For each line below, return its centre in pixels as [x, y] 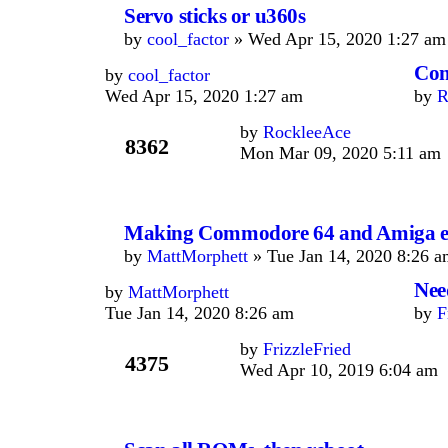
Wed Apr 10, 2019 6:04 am [339, 370]
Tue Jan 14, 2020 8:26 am [199, 313]
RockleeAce [307, 132]
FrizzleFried [307, 349]
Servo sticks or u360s [215, 16]
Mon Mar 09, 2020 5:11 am [340, 153]
